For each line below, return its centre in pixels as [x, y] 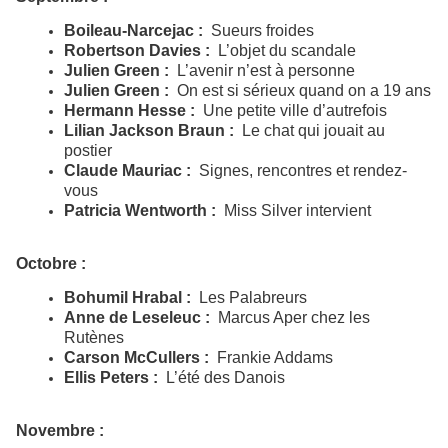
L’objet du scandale [283, 51]
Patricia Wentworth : [140, 211]
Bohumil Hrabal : [131, 298]
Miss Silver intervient [293, 211]
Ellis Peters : [111, 378]
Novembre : [60, 431]
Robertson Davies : [137, 51]
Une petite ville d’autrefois [291, 111]
